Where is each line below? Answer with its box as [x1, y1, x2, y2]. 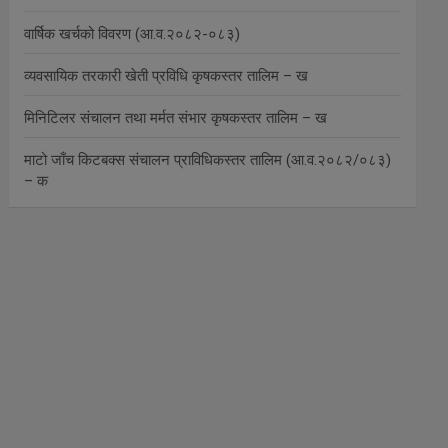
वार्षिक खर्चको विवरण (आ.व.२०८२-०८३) [24, 25, 241, 43]
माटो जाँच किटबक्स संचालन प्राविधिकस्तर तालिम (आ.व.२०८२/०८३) [24, 151, 392, 169]
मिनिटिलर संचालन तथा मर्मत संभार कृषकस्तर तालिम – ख [24, 109, 328, 127]
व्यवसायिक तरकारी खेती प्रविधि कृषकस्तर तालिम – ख [24, 67, 309, 85]
